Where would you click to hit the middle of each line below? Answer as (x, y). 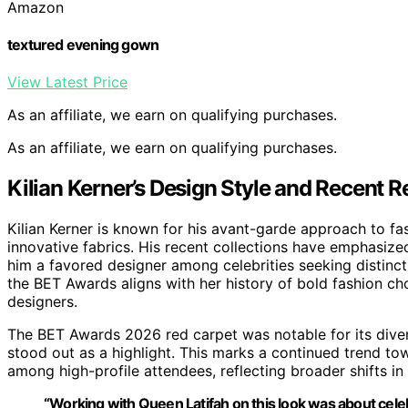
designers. (42, 302)
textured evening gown (83, 44)
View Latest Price (67, 82)
